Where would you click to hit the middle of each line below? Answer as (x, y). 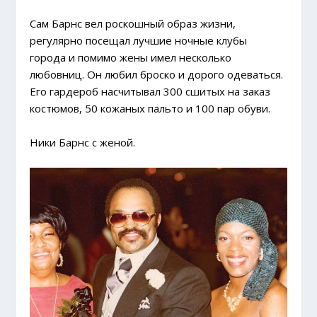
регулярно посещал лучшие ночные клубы (139, 41)
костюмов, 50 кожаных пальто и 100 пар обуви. (150, 109)
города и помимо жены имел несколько (131, 58)
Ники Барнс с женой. (83, 143)
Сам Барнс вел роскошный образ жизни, (133, 24)
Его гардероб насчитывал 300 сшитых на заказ (150, 92)
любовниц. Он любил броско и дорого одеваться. (157, 75)
